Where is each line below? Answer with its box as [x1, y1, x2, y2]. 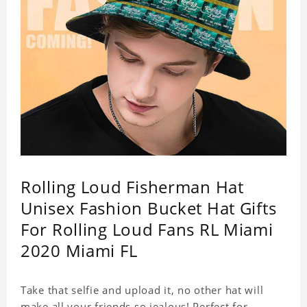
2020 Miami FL [21, 239, 138, 262]
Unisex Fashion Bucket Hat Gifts [21, 197, 277, 220]
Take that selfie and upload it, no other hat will [21, 283, 264, 297]
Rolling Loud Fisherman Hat [21, 175, 244, 199]
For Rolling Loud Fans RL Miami [21, 218, 273, 241]
